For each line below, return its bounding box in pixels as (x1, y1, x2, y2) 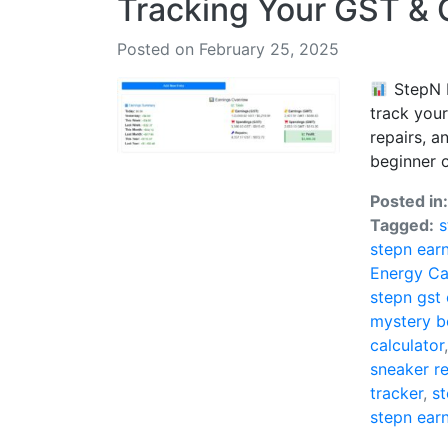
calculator (370, 335, 445, 355)
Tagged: (370, 215, 435, 235)
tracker (370, 383, 424, 403)
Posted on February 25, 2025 (117, 39, 339, 59)
